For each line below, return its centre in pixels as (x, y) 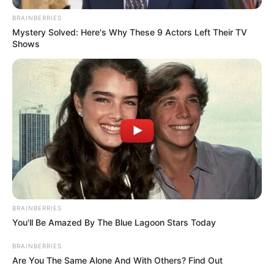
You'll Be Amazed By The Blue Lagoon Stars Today (114, 222)
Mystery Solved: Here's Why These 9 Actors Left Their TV (130, 32)
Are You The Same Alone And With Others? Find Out (117, 260)
